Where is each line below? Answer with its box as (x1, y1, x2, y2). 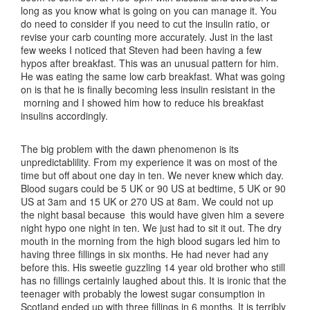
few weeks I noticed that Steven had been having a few (21, 43, 262, 57)
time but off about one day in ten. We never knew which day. (21, 168, 284, 182)
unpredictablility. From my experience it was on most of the (21, 155, 277, 169)
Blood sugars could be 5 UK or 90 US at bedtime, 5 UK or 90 (21, 181, 286, 195)
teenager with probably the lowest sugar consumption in (21, 286, 265, 300)
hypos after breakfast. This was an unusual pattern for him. (21, 56, 279, 70)
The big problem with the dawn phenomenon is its (21, 142, 239, 156)
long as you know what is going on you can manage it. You (21, 3, 277, 17)
